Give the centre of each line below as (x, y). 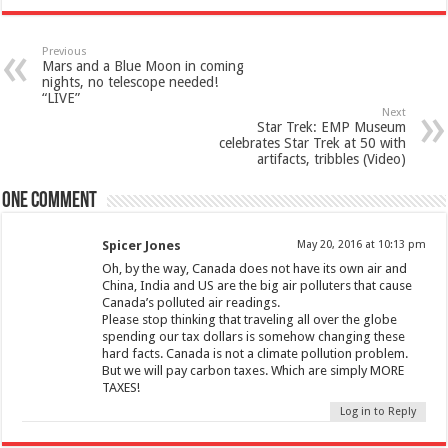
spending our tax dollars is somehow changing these (254, 337)
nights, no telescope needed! (130, 82)
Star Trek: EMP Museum (331, 127)
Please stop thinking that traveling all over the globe (250, 320)
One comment (50, 202)
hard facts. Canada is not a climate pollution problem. (255, 354)
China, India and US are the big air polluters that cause (257, 286)
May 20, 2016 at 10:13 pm (361, 245)
